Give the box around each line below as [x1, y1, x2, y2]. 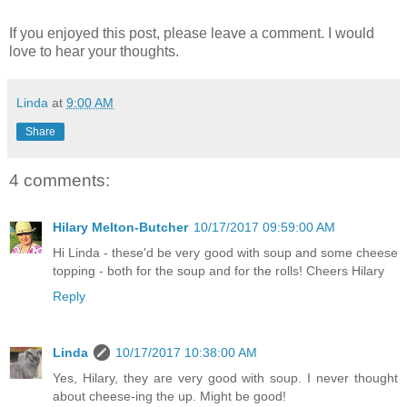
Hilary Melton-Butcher [53, 220, 188, 235]
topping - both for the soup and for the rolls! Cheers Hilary [53, 263, 384, 279]
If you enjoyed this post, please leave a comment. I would [9, 25, 374, 41]
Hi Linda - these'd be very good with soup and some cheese [53, 245, 398, 261]
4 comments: [9, 170, 110, 190]
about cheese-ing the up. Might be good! [53, 389, 286, 404]
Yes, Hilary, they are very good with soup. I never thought [53, 371, 398, 386]
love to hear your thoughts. [9, 43, 179, 59]
